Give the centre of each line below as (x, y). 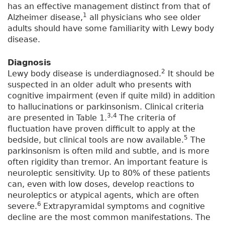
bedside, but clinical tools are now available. (96, 140)
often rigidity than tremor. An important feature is (107, 162)
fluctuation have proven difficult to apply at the (101, 129)
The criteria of (147, 118)
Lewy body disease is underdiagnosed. (84, 74)
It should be (190, 74)
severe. (22, 206)
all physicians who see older (144, 18)
